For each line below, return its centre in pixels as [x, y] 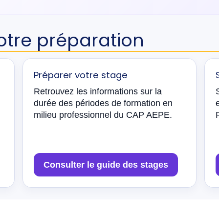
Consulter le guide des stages [106, 165]
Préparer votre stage [81, 75]
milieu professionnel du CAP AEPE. [103, 115]
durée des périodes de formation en [103, 103]
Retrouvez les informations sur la [98, 91]
